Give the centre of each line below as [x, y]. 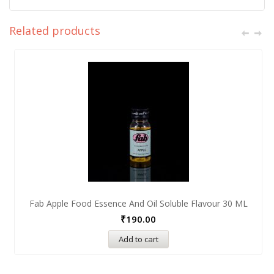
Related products [55, 31]
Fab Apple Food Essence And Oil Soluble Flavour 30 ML [138, 203]
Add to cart [138, 239]
